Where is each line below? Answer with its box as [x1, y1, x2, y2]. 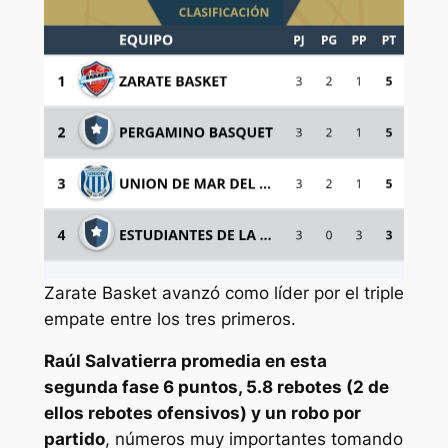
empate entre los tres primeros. [44, 308, 296, 329]
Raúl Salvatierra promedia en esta [43, 351, 327, 372]
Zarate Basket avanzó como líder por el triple [44, 282, 404, 303]
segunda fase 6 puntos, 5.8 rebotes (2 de [43, 377, 389, 398]
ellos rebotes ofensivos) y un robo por [43, 403, 361, 424]
